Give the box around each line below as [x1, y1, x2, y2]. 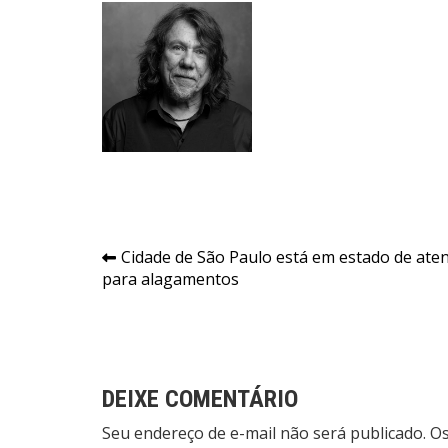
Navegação [101, 244, 237, 280]
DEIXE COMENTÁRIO [102, 385, 298, 414]
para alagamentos [102, 268, 239, 291]
